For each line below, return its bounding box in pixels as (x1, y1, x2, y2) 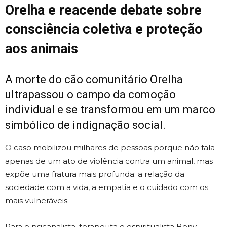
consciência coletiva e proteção (5, 21, 203, 38)
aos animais (5, 41, 78, 57)
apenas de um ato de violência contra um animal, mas (5, 156, 213, 166)
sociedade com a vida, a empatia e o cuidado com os (5, 182, 208, 193)
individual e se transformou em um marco (5, 103, 215, 117)
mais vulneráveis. (5, 196, 69, 206)
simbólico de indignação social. (5, 119, 166, 132)
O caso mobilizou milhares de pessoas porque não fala (5, 143, 215, 153)
